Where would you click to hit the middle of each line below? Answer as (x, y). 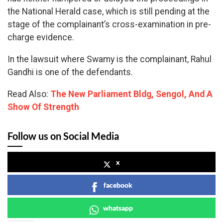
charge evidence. (41, 38)
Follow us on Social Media (63, 136)
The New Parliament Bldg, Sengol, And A (131, 94)
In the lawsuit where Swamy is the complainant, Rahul (110, 59)
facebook (118, 185)
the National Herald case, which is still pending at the (109, 12)
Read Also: (29, 94)
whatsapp (118, 208)
